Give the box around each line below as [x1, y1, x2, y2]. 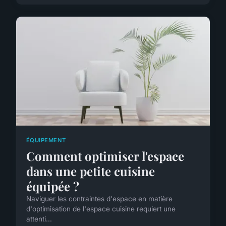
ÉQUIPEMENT [26, 136, 66, 144]
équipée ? [26, 178, 79, 195]
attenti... [26, 215, 52, 223]
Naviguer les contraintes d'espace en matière [26, 195, 173, 203]
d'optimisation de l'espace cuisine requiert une [26, 205, 176, 213]
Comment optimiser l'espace [26, 148, 184, 164]
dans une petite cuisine [26, 163, 155, 180]
